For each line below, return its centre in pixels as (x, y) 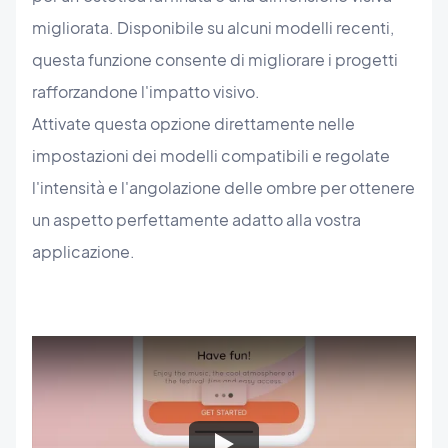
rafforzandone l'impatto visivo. (146, 91)
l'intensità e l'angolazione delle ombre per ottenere (223, 187)
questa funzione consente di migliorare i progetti (215, 59)
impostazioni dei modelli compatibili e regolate (211, 155)
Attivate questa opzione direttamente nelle (193, 123)
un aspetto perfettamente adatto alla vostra (196, 219)
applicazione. (83, 251)
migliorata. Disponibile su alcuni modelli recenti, (213, 27)
